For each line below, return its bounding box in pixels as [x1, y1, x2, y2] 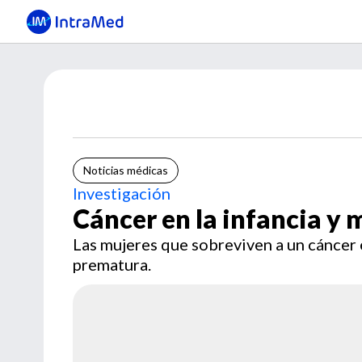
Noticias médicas [83, 163, 168, 177]
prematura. [73, 255, 151, 274]
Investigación [73, 183, 170, 203]
